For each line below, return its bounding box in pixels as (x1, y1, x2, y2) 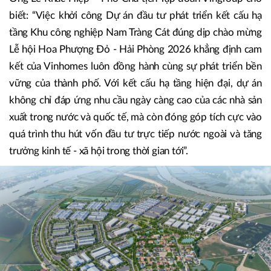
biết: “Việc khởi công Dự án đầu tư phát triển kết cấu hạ (9, 10, 262, 21)
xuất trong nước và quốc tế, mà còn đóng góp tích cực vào (9, 112, 262, 123)
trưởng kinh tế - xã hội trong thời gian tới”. (9, 146, 188, 157)
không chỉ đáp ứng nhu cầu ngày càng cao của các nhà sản (9, 95, 262, 106)
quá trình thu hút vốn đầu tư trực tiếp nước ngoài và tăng (9, 129, 262, 140)
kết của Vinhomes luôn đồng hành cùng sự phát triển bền (9, 61, 262, 72)
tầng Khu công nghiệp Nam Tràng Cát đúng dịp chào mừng (9, 27, 262, 38)
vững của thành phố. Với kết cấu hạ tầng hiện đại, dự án (9, 78, 262, 89)
